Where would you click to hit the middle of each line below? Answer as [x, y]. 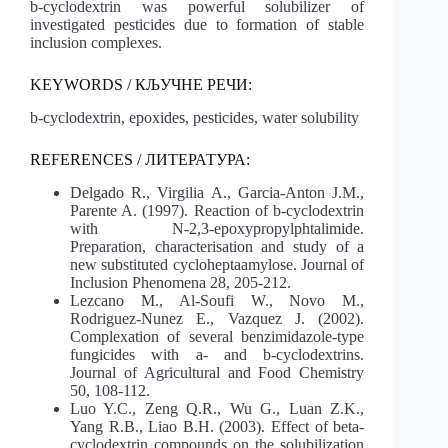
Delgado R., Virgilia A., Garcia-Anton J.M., [217, 192]
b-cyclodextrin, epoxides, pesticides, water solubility [194, 117]
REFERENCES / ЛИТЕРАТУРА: [140, 159]
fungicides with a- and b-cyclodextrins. [217, 354]
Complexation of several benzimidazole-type [217, 336]
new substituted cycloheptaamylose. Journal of [217, 264]
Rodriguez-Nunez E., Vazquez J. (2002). [217, 318]
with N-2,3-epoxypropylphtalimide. [217, 228]
